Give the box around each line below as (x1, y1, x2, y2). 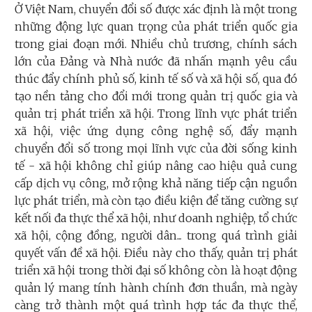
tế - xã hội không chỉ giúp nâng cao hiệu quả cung (15, 159, 297, 173)
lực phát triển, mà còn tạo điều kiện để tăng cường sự (15, 194, 297, 208)
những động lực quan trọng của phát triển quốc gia (15, 19, 297, 34)
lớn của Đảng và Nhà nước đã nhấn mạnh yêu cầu (15, 54, 297, 69)
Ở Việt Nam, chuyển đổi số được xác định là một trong (15, 2, 297, 17)
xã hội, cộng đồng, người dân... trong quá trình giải (15, 228, 297, 243)
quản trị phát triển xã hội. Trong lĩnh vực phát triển (15, 107, 297, 121)
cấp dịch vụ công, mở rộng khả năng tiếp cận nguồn (15, 176, 297, 191)
